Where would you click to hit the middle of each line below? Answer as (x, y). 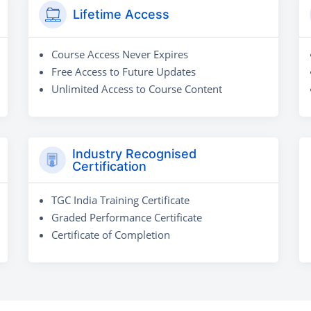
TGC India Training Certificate (120, 200)
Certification (109, 166)
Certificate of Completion (111, 234)
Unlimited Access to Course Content (137, 89)
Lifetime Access (121, 14)
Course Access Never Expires (120, 54)
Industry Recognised (134, 153)
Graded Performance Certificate (127, 217)
